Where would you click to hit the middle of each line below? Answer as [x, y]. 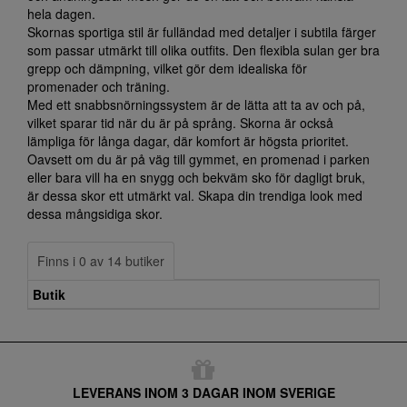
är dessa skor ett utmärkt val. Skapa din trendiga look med [195, 195]
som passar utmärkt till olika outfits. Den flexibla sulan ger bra [203, 50]
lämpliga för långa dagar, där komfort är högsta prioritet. [188, 141]
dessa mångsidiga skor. [95, 213]
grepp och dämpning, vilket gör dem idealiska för [167, 68]
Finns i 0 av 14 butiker [101, 261]
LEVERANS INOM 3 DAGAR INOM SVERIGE [203, 392]
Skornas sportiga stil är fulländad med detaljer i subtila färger [202, 32]
